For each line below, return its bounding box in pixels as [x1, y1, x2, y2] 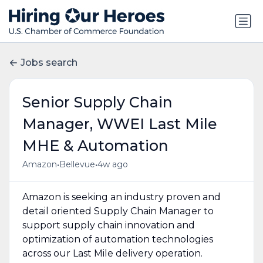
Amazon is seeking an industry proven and [22, 191, 221, 203]
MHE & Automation [22, 136, 168, 154]
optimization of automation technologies [22, 233, 213, 245]
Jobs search [21, 57, 77, 69]
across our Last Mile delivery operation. [22, 247, 203, 259]
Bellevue [59, 159, 95, 170]
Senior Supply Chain [22, 93, 173, 111]
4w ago [97, 159, 128, 170]
